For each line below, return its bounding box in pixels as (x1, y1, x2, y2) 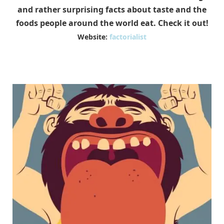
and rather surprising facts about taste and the (17, 4, 206, 15)
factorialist (109, 32, 146, 41)
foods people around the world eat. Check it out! (15, 17, 208, 28)
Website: (77, 32, 109, 41)
